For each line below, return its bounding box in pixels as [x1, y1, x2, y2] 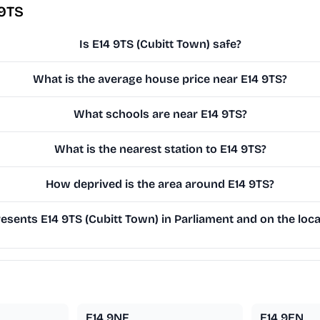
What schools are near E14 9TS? [73, 107, 247, 121]
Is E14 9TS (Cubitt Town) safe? [79, 37, 241, 51]
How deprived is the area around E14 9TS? [46, 177, 275, 191]
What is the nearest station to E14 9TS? [54, 142, 266, 156]
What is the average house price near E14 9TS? [33, 72, 288, 86]
